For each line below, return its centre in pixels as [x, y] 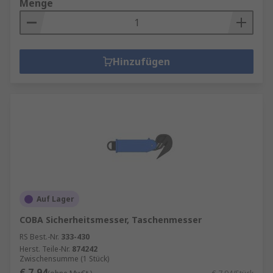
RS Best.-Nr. [39, 237]
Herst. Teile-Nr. [45, 249]
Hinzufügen [141, 62]
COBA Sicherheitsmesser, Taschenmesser [111, 220]
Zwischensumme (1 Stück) [64, 259]
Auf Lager [55, 199]
